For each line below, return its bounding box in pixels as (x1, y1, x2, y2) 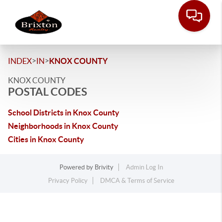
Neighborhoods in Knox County (8, 121, 118, 130)
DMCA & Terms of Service (100, 177, 174, 184)
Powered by (59, 164, 95, 171)
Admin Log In (125, 164, 163, 171)
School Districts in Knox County (8, 108, 119, 117)
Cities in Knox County (8, 135, 84, 144)
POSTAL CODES (8, 85, 87, 98)
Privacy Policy (48, 177, 88, 184)
